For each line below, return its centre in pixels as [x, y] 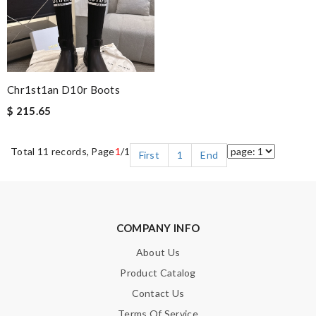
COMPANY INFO [158, 228]
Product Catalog [158, 273]
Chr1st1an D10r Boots [63, 90]
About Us [158, 252]
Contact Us [158, 293]
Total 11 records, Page [63, 151]
